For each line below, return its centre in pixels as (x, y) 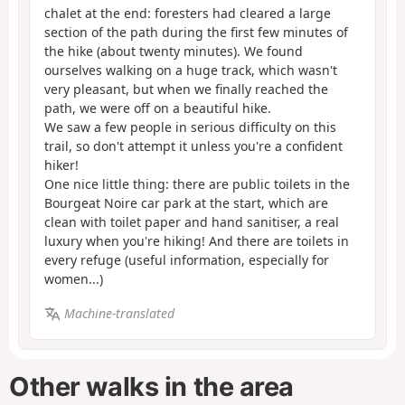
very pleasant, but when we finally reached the (186, 89)
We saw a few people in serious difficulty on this (190, 127)
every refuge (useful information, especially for (187, 259)
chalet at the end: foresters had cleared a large (188, 13)
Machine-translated (119, 314)
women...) (74, 278)
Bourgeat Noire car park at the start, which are (186, 202)
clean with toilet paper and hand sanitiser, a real (192, 221)
